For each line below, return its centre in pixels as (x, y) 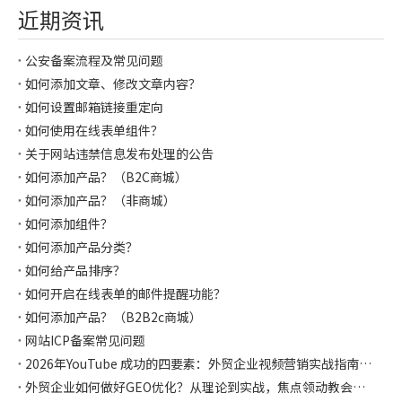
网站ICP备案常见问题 (85, 341)
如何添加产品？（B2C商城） (106, 177)
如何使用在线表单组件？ (94, 131)
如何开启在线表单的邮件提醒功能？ (126, 294)
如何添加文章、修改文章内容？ (113, 84)
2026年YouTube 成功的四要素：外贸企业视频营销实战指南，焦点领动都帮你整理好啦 (365, 364)
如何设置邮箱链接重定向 (94, 107)
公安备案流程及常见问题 (94, 61)
